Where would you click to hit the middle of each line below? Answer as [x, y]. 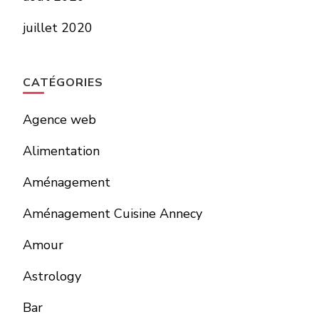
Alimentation [61, 151]
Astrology [52, 276]
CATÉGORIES [63, 83]
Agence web [59, 120]
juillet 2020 [58, 28]
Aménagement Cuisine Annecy [113, 214]
